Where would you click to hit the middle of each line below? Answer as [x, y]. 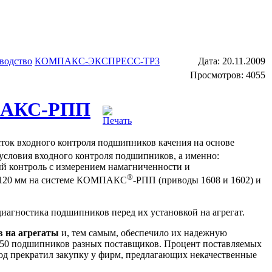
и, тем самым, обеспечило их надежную [143, 233]
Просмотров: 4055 [228, 75]
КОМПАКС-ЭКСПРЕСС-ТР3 [97, 61]
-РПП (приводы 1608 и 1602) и [197, 180]
